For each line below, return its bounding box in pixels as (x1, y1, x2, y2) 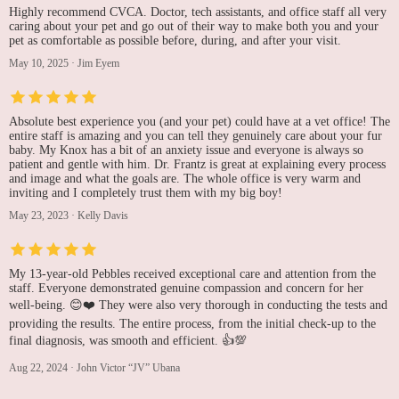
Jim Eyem (77, 57, 119, 70)
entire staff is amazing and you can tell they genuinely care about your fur (9, 129, 382, 143)
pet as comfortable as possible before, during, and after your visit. (9, 34, 341, 48)
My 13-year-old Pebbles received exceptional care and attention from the (9, 267, 376, 281)
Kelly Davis (77, 209, 128, 223)
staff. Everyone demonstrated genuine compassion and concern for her (9, 281, 363, 296)
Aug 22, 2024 (9, 362, 68, 375)
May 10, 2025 (9, 57, 69, 70)
